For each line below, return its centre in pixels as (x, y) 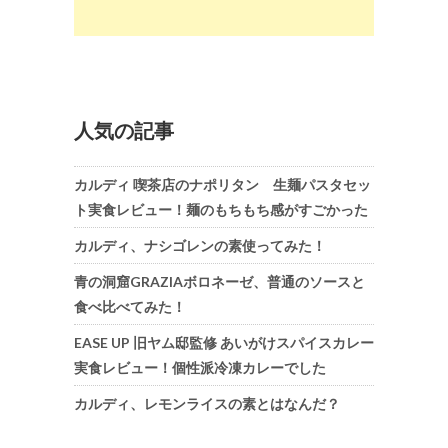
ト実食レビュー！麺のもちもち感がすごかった (221, 209)
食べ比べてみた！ (130, 306)
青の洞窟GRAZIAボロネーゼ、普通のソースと (219, 281)
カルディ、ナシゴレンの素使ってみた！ (200, 245)
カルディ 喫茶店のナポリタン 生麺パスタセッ (222, 184)
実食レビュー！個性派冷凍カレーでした (200, 367)
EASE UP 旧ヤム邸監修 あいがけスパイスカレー (224, 342)
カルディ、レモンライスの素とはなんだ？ (207, 403)
